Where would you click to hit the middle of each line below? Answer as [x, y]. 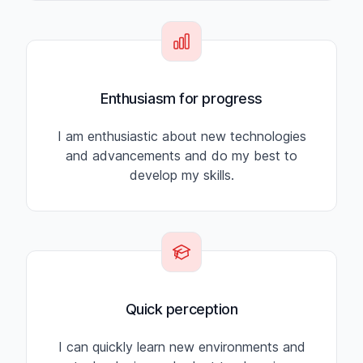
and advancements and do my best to [181, 156]
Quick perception [181, 310]
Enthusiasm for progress [181, 99]
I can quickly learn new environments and [181, 347]
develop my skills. [181, 175]
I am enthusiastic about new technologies [181, 137]
